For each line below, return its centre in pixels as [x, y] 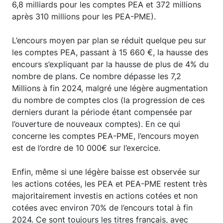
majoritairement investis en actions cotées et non [105, 196]
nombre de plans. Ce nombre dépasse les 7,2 [97, 76]
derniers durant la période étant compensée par [102, 112]
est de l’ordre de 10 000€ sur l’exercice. [86, 148]
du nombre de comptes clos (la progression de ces [108, 100]
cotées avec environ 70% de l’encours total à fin [102, 208]
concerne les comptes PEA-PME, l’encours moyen [105, 136]
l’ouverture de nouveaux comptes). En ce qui [96, 124]
